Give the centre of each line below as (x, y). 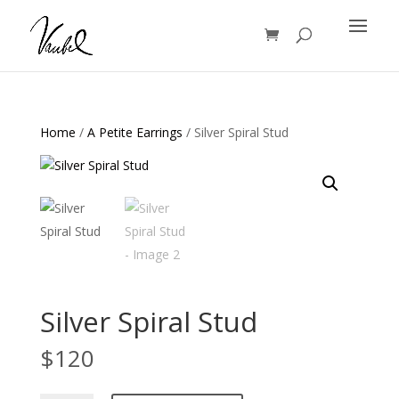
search (30, 26)
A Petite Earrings (134, 132)
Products (37, 14)
